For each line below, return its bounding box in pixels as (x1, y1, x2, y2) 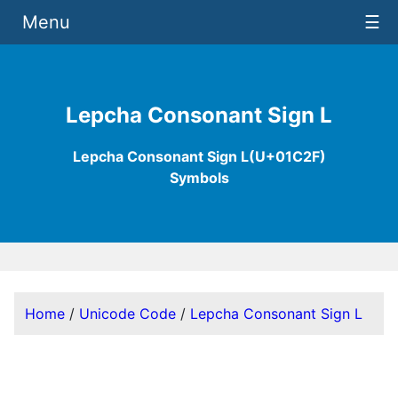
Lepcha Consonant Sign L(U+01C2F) (72, 147, 326, 166)
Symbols (169, 169, 229, 187)
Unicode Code (79, 305, 176, 323)
